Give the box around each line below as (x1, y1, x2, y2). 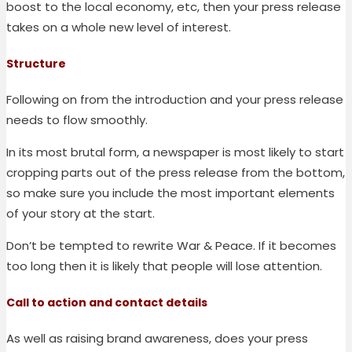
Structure (6, 55, 66, 71)
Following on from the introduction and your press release (6, 91, 343, 108)
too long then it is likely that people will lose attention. (6, 258, 322, 275)
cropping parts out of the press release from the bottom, (6, 164, 345, 181)
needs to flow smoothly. (6, 112, 148, 129)
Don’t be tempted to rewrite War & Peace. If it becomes (6, 237, 336, 255)
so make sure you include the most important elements (6, 185, 335, 202)
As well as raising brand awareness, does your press (6, 329, 308, 346)
